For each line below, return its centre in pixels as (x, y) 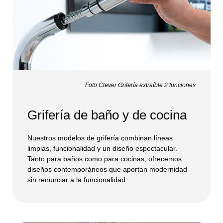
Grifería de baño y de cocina (107, 115)
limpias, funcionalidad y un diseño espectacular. (102, 149)
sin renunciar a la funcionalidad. (77, 180)
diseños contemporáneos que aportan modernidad (107, 169)
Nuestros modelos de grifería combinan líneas (100, 138)
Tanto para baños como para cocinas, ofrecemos (105, 159)
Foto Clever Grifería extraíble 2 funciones (140, 85)
